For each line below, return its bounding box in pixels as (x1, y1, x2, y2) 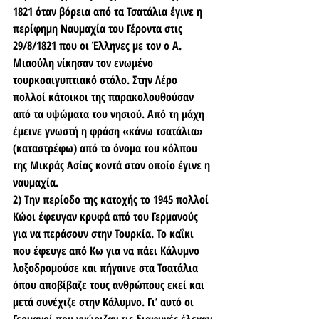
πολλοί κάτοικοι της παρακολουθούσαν (13, 89, 197, 105)
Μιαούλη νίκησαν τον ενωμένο (13, 55, 156, 70)
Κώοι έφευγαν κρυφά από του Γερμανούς (13, 209, 201, 224)
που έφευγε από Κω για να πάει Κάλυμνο (13, 243, 202, 258)
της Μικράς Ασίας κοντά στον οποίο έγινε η (13, 157, 213, 173)
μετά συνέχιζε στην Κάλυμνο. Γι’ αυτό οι (13, 294, 197, 310)
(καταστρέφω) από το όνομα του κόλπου (13, 140, 200, 156)
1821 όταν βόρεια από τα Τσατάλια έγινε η (13, 4, 205, 19)
